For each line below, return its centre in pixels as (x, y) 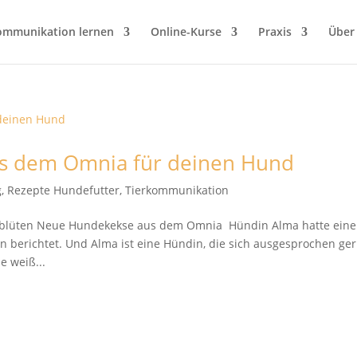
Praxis (275, 31)
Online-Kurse (186, 31)
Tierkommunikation (177, 190)
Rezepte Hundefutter (64, 190)
